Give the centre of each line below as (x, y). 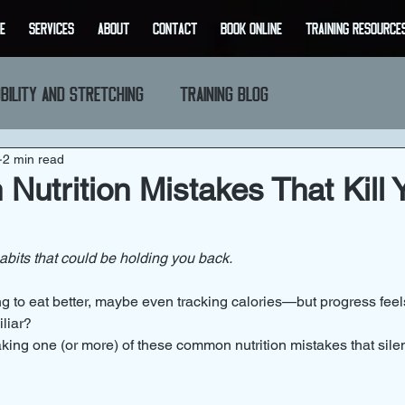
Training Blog (224, 93)
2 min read (33, 159)
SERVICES (51, 28)
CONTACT (174, 28)
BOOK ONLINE (251, 28)
